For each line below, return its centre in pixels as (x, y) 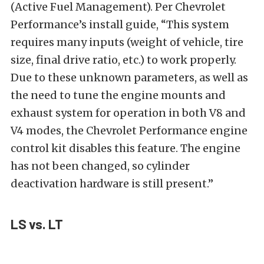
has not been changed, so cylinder (100, 166)
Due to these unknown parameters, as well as (129, 77)
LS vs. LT (37, 224)
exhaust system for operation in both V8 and (128, 113)
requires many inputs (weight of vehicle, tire (127, 42)
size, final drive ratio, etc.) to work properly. (123, 60)
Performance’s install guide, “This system (120, 24)
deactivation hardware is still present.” (112, 183)
